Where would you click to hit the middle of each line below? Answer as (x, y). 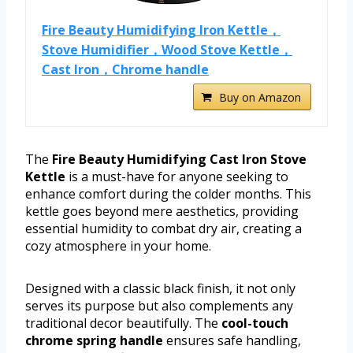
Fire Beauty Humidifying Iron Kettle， (161, 30)
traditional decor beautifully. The (123, 323)
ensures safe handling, (232, 340)
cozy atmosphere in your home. (118, 245)
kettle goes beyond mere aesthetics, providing (162, 211)
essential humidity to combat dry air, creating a (163, 228)
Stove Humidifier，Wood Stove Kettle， (167, 49)
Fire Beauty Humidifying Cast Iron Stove (179, 159)
